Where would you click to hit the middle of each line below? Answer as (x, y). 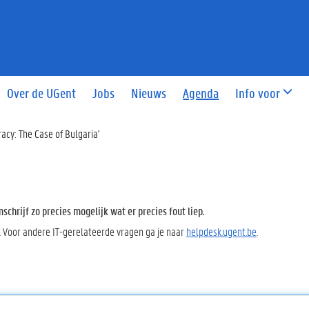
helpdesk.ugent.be (221, 231)
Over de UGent (42, 93)
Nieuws (149, 93)
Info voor (258, 93)
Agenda (201, 93)
